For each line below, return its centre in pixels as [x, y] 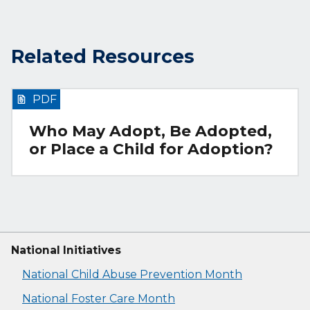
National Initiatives [66, 250]
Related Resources [103, 56]
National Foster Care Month [99, 299]
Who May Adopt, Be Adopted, [151, 131]
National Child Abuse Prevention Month [132, 275]
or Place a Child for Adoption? [151, 149]
